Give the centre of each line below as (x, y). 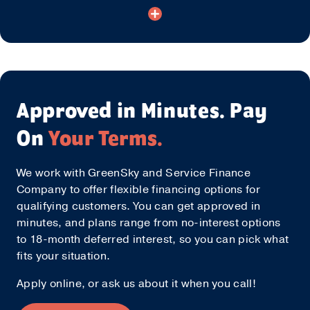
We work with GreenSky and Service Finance (134, 173)
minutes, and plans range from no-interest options (149, 223)
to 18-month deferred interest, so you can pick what (153, 239)
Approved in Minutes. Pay (142, 112)
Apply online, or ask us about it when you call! (137, 284)
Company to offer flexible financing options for (139, 190)
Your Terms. (106, 140)
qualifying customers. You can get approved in (139, 206)
